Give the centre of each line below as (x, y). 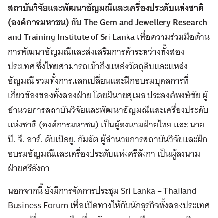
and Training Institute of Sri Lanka (71, 37)
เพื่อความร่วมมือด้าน (172, 37)
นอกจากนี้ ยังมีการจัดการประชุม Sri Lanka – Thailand (102, 191)
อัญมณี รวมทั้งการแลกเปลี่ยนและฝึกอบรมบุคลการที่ (98, 81)
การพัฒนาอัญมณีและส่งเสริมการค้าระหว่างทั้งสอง (96, 52)
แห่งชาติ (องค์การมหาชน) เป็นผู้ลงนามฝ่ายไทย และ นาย (106, 125)
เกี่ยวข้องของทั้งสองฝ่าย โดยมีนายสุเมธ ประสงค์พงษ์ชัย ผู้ (108, 95)
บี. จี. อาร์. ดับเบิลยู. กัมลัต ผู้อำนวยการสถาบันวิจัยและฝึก (108, 139)
